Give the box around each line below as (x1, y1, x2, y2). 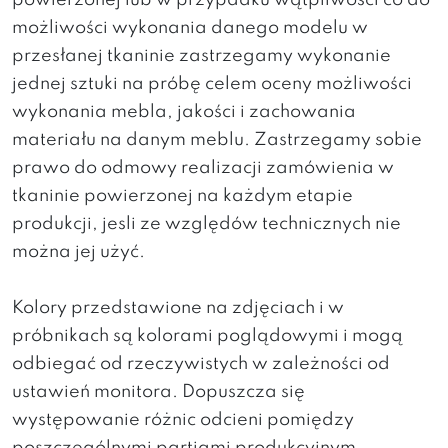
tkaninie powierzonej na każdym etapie (12, 187, 353, 205)
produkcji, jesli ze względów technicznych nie (12, 215, 401, 233)
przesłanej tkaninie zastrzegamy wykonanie (12, 47, 391, 65)
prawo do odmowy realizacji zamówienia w (12, 159, 394, 177)
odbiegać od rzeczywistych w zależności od (12, 355, 390, 373)
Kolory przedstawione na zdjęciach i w (12, 299, 344, 317)
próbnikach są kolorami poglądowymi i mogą (12, 327, 403, 345)
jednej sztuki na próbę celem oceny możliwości (12, 75, 412, 93)
